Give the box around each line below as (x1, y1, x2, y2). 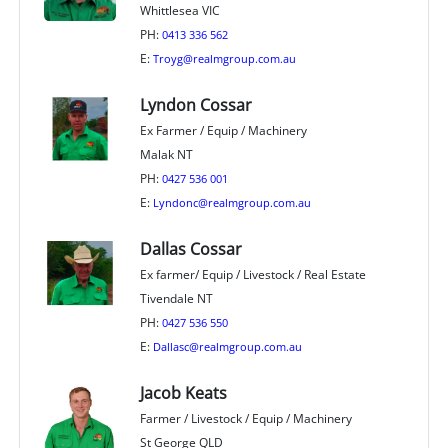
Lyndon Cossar (139, 93, 252, 116)
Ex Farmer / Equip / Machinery (139, 121, 307, 139)
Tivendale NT (139, 289, 213, 307)
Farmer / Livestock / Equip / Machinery (139, 409, 352, 427)
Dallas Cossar (139, 237, 242, 260)
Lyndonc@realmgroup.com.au (152, 194, 311, 210)
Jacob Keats (139, 381, 227, 404)
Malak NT (139, 145, 193, 163)
